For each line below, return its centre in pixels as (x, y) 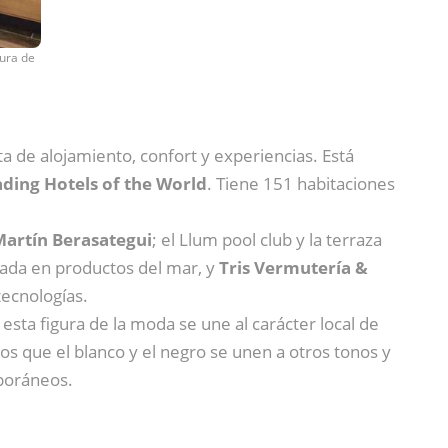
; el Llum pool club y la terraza (267, 239)
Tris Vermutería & (293, 267)
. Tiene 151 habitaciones (301, 183)
